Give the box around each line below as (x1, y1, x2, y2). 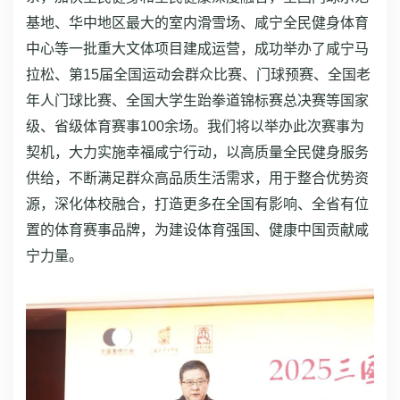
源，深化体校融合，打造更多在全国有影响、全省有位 (26, 196, 369, 212)
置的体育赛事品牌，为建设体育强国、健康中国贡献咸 (26, 222, 369, 237)
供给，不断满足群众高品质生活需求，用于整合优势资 (26, 171, 369, 186)
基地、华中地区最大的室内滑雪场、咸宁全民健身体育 (26, 15, 369, 30)
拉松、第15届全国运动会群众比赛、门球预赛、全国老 (26, 67, 371, 82)
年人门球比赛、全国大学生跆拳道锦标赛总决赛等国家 (26, 93, 369, 108)
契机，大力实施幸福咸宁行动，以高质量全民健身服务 (26, 145, 369, 160)
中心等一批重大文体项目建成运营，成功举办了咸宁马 (26, 41, 369, 56)
